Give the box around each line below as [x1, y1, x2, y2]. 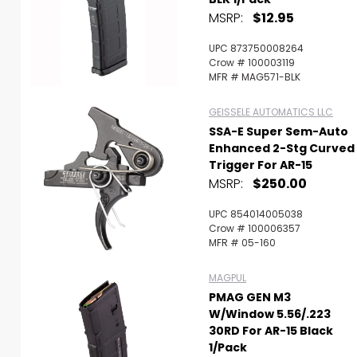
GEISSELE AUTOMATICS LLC [209, 105, 333, 119]
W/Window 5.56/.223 [209, 306, 331, 322]
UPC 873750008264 [209, 41, 304, 55]
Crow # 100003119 [209, 56, 295, 69]
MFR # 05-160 [209, 236, 276, 249]
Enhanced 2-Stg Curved [209, 140, 355, 156]
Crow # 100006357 [209, 222, 300, 235]
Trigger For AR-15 [209, 157, 312, 173]
